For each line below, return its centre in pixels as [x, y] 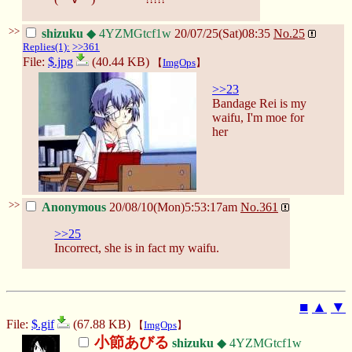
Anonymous [74, 207]
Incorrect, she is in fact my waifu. [137, 247]
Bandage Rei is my [259, 103]
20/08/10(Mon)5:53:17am [173, 207]
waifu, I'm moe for [258, 117]
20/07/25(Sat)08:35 [222, 33]
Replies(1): [46, 46]
